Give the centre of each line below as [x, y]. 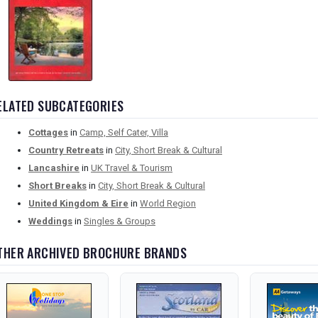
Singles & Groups [120, 221]
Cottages [48, 133]
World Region [168, 204]
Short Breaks [57, 186]
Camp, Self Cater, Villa [124, 133]
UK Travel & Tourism [132, 168]
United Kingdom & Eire [78, 204]
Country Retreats [66, 150]
